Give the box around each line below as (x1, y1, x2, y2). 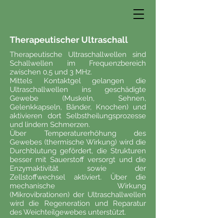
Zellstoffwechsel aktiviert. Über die (10, 173, 146, 182)
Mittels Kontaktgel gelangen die (10, 76, 146, 85)
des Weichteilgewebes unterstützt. (10, 208, 126, 217)
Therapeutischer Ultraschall (10, 35, 128, 45)
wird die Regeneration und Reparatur (10, 199, 146, 208)
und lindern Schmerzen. (10, 120, 90, 129)
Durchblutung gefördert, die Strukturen (10, 146, 146, 155)
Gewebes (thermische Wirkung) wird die (10, 138, 146, 146)
